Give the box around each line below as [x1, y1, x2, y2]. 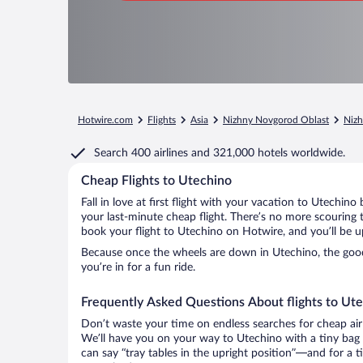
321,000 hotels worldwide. [213, 147, 345, 159]
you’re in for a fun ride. [81, 262, 195, 273]
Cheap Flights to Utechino [81, 174, 232, 187]
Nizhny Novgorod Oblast [223, 115, 329, 125]
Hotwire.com [78, 115, 133, 125]
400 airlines [128, 147, 191, 159]
